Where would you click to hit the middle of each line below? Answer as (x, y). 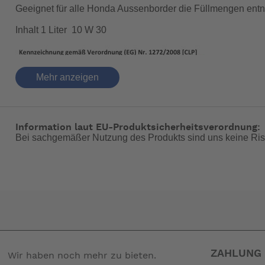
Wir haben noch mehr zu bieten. (82, 255)
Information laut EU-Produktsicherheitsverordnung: (138, 127)
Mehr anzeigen (67, 77)
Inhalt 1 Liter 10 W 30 (61, 30)
